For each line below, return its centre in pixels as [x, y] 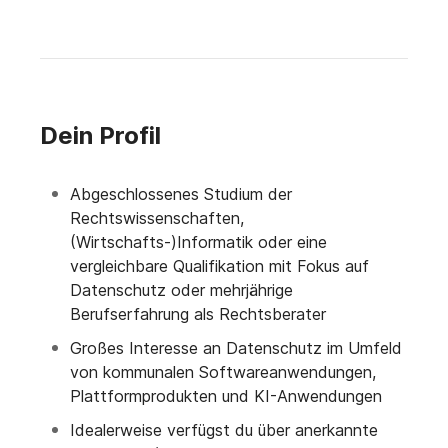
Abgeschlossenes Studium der [181, 194]
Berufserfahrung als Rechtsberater [198, 314]
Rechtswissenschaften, [157, 218]
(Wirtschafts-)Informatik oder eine [198, 242]
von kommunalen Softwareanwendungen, [223, 372]
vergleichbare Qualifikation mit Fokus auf [219, 266]
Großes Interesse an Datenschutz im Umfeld [236, 348]
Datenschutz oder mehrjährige [181, 290]
